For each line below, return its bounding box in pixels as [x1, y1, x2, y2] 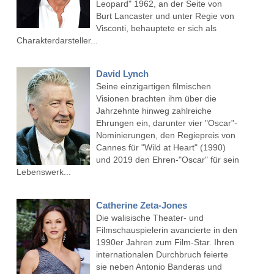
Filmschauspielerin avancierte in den [95, 225, 237, 235]
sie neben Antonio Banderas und [95, 262, 222, 272]
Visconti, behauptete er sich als [95, 23, 217, 34]
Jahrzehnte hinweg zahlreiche [95, 106, 212, 116]
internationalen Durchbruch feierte [95, 250, 228, 260]
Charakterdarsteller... [16, 35, 98, 46]
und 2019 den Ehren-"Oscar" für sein [95, 155, 239, 165]
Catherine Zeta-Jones [95, 200, 187, 211]
